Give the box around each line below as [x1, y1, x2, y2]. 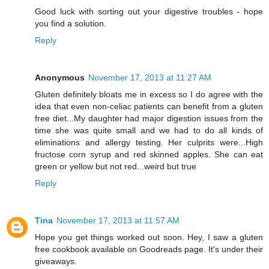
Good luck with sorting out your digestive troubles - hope [35, 6, 263, 16]
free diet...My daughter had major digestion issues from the [35, 113, 263, 123]
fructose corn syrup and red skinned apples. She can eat [35, 149, 263, 159]
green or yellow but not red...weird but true [35, 161, 196, 171]
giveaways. [35, 256, 77, 266]
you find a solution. [35, 18, 106, 28]
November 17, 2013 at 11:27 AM [88, 72, 211, 82]
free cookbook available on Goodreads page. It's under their [35, 244, 263, 254]
